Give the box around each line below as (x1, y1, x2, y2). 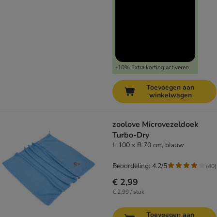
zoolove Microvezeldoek (112, 119, 199, 130)
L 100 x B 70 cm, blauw (112, 140, 184, 150)
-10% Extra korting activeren (115, 63, 189, 72)
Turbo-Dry (112, 130, 149, 141)
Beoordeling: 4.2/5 (112, 161, 167, 171)
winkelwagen (149, 91, 192, 100)
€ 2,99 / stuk (112, 188, 144, 196)
